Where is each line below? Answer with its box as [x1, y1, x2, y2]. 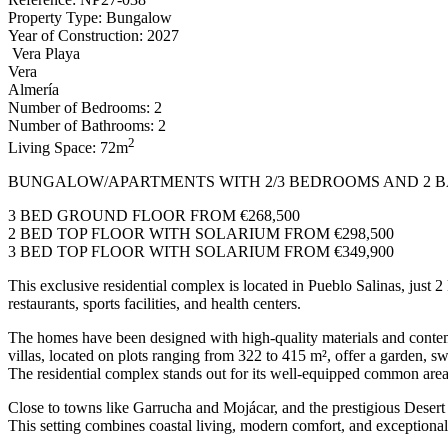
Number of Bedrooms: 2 [8, 98, 162, 116]
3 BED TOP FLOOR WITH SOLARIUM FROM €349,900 [8, 243, 394, 261]
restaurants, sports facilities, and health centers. [8, 295, 301, 313]
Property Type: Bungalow [8, 8, 172, 26]
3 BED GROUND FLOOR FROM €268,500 [8, 207, 300, 225]
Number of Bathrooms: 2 [8, 116, 166, 134]
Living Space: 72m [8, 139, 128, 157]
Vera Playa [8, 44, 80, 62]
